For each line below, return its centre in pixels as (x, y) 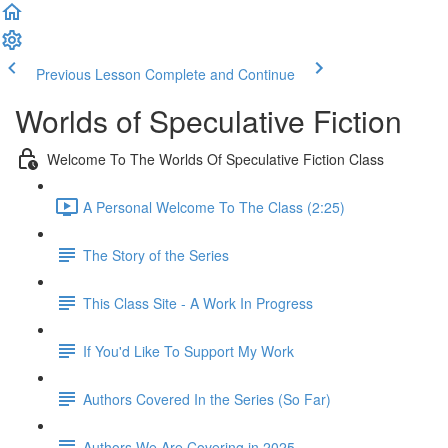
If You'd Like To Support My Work (188, 350)
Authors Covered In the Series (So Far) (207, 398)
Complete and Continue (220, 74)
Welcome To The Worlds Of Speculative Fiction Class (215, 158)
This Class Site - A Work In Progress (198, 302)
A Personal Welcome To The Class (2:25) (214, 206)
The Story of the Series (156, 254)
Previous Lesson (88, 74)
